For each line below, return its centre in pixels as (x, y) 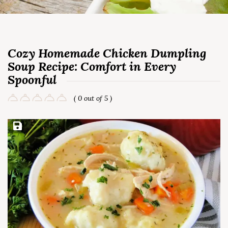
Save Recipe (30, 126)
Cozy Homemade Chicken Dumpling (107, 53)
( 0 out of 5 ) (93, 98)
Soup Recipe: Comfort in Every (92, 66)
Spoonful (32, 80)
